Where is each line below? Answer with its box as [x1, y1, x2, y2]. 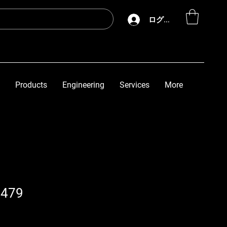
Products [15, 80, 47, 90]
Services [120, 80, 149, 90]
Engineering [62, 80, 104, 90]
